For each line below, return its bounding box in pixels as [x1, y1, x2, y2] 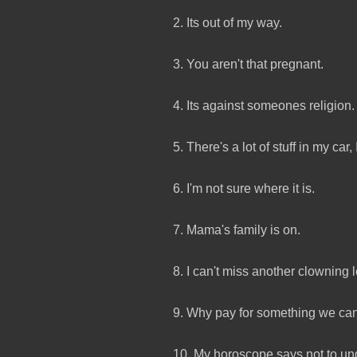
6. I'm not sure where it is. [173, 181, 315, 195]
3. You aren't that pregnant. [173, 57, 324, 71]
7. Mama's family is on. [173, 222, 300, 237]
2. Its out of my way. [173, 15, 282, 29]
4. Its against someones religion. [173, 98, 355, 112]
